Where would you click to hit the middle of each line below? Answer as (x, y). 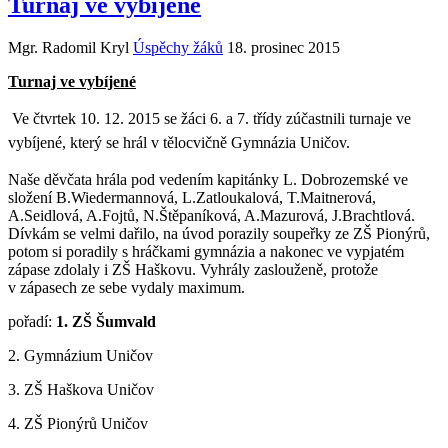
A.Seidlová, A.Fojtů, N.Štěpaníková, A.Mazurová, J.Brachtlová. (211, 215)
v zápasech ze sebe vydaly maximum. (126, 287)
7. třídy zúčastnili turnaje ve (322, 118)
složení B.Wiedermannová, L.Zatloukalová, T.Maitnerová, (192, 197)
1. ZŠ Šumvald (106, 321)
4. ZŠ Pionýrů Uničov (78, 423)
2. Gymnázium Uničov (80, 355)
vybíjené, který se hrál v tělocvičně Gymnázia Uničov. (179, 142)
